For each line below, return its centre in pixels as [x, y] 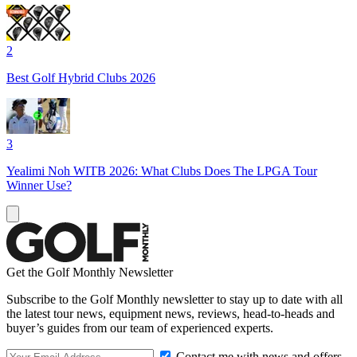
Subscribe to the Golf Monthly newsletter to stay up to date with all [175, 299]
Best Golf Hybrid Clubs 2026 [81, 77]
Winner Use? [39, 185]
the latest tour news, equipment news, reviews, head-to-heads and [171, 313]
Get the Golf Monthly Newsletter [90, 272]
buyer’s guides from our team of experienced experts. [140, 328]
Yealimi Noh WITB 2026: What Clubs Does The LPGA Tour [162, 171]
